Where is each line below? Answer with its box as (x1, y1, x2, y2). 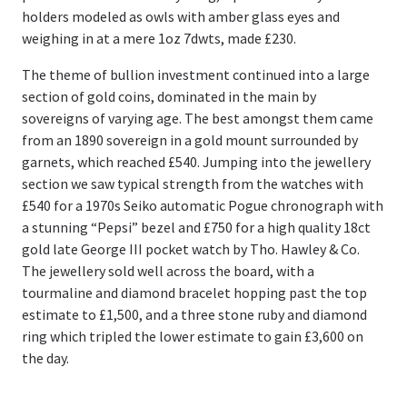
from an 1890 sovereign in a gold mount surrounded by (22, 130, 358, 149)
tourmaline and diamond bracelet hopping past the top (22, 283, 367, 302)
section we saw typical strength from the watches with (22, 174, 363, 193)
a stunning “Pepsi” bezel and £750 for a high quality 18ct (22, 217, 371, 236)
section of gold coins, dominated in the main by (22, 86, 316, 105)
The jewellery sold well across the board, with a (22, 261, 314, 280)
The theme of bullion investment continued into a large (22, 65, 370, 84)
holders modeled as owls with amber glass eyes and (22, 6, 340, 25)
